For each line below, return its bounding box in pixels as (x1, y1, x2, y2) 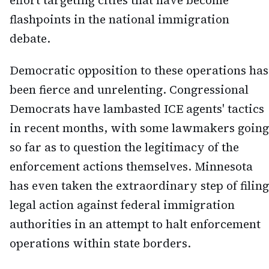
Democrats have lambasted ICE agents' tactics (10, 101, 264, 117)
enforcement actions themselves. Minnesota (10, 159, 253, 175)
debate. (10, 31, 50, 47)
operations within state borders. (10, 235, 191, 252)
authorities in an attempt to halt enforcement (10, 216, 261, 232)
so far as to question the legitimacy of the (10, 139, 239, 156)
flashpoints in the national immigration (10, 11, 229, 28)
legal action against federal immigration (10, 197, 235, 213)
